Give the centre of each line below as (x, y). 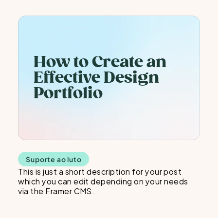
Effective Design (97, 78)
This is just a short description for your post (100, 171)
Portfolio (68, 93)
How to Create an (100, 62)
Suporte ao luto (54, 159)
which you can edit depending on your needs (103, 181)
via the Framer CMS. (56, 191)
